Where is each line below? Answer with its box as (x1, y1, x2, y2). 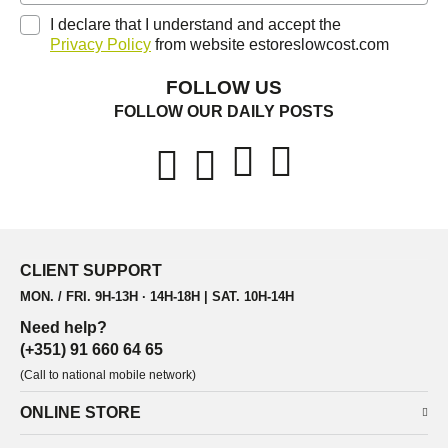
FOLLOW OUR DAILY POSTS (114, 103, 334, 120)
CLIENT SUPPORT (20, 262, 162, 279)
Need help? (20, 319, 107, 336)
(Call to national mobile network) (20, 368, 196, 382)
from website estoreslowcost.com (151, 36, 389, 53)
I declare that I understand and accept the (50, 16, 345, 33)
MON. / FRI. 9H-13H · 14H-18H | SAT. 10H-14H (20, 289, 294, 304)
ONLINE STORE (20, 404, 141, 421)
